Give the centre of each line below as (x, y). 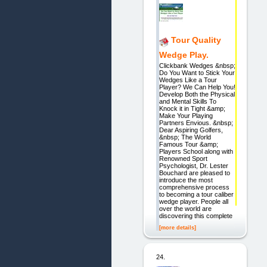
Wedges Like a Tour (188, 80)
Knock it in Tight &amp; (192, 108)
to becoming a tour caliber (196, 194)
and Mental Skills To (187, 101)
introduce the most (186, 180)
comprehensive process (194, 187)
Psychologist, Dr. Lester (193, 165)
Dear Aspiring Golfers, (191, 130)
